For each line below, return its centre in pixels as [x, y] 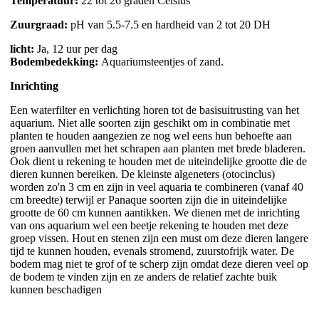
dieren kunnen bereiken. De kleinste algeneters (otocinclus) [142, 174]
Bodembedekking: [56, 61]
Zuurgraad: [40, 24]
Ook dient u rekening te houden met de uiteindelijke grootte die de [158, 161]
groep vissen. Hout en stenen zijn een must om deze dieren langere [159, 238]
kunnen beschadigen [56, 289]
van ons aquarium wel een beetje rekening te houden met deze [149, 225]
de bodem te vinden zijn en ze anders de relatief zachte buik [143, 276]
